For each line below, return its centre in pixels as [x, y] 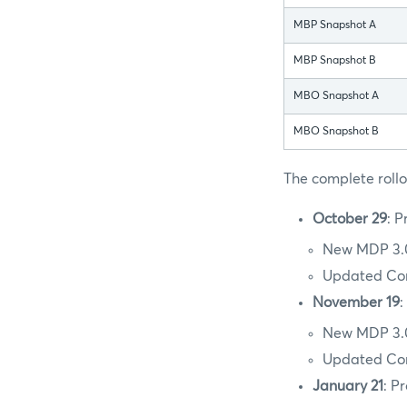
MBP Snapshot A [335, 26]
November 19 [356, 303]
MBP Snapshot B [335, 61]
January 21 [348, 387]
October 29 [350, 219]
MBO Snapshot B [336, 132]
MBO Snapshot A [336, 97]
